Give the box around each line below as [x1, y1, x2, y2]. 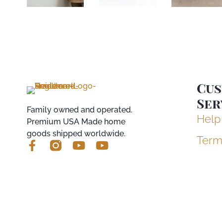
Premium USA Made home [26, 117, 125, 127]
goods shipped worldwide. [26, 129, 125, 139]
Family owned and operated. [26, 105, 132, 115]
